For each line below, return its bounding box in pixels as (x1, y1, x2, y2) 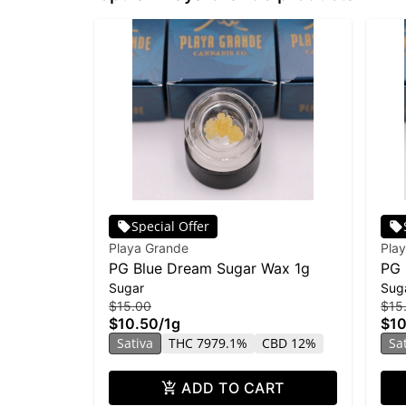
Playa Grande (109, 239, 188, 256)
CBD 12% (262, 333, 316, 352)
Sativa (117, 333, 153, 352)
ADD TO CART (181, 378, 285, 397)
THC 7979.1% (169, 333, 247, 352)
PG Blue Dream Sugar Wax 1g (109, 258, 310, 277)
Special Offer (131, 217, 209, 235)
